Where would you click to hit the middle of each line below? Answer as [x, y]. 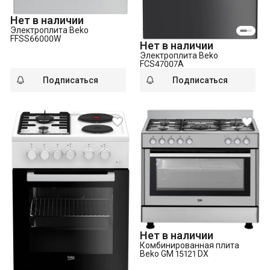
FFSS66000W [36, 38]
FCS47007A [162, 64]
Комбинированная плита [190, 246]
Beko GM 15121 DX [174, 254]
